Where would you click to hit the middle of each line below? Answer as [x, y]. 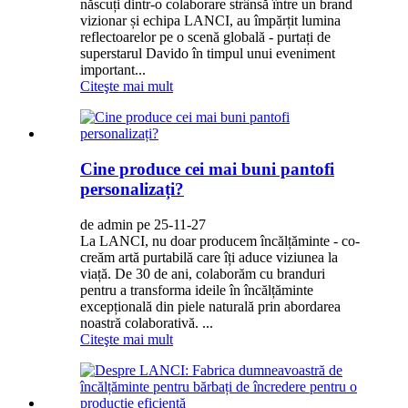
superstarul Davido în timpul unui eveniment [208, 54]
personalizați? [132, 189]
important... [113, 70]
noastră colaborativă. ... [147, 322]
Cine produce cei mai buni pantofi [207, 168]
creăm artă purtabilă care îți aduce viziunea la [209, 257]
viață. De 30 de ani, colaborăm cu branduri [203, 273]
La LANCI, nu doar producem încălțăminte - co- [220, 240]
